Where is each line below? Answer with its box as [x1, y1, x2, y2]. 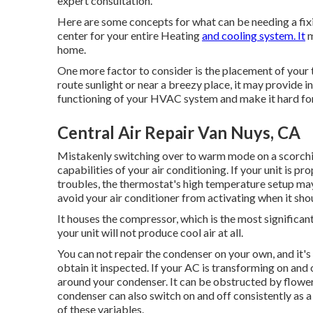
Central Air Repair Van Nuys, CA [57, 122, 300, 143]
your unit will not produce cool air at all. [57, 226, 243, 240]
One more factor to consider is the [57, 64, 222, 78]
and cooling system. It [202, 29, 305, 43]
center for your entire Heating [57, 29, 202, 43]
